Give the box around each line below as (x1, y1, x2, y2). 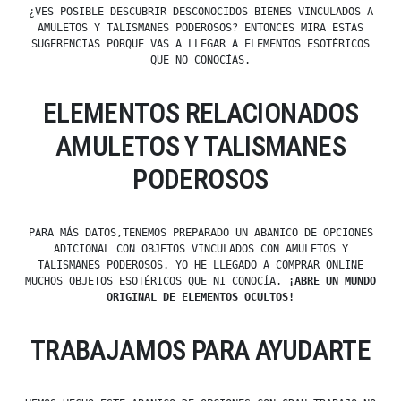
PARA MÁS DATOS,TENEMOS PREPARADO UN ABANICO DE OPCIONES (28, 226, 373, 240)
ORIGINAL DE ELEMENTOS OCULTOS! (107, 291, 294, 304)
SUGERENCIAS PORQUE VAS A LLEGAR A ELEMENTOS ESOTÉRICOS (31, 38, 370, 51)
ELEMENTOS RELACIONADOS (42, 97, 359, 131)
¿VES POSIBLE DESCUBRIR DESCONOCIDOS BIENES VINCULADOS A (28, 5, 373, 19)
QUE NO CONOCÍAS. (150, 54, 251, 67)
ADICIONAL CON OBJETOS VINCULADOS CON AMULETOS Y (53, 243, 348, 256)
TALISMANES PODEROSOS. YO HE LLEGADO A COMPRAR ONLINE (38, 259, 363, 272)
